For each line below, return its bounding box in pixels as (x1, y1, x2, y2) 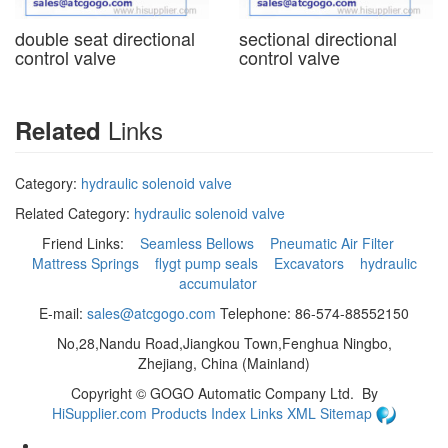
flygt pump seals (154, 252, 262, 273)
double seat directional (15, 24, 195, 51)
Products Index (151, 402, 246, 423)
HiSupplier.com (52, 402, 147, 423)
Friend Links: (42, 232, 140, 253)
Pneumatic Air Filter (270, 232, 398, 253)
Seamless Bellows (140, 232, 258, 253)
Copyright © (70, 382, 150, 403)
